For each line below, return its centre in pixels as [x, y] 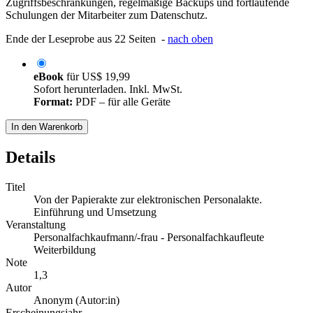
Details [30, 158]
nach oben [190, 39]
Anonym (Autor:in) [77, 300]
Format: [53, 102]
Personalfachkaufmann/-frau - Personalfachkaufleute [149, 238]
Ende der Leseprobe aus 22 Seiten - [87, 39]
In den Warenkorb [47, 127]
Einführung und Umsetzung [95, 212]
